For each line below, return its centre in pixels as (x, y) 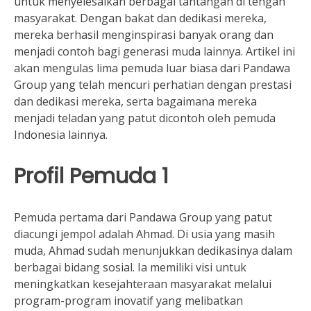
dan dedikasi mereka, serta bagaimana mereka (135, 101)
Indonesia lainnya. (61, 135)
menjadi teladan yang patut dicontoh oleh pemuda (145, 118)
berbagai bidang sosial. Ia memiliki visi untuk (130, 267)
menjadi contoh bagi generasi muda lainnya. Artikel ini (154, 51)
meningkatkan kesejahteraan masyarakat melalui (143, 284)
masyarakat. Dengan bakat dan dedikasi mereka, (140, 18)
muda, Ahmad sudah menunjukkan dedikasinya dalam (153, 251)
